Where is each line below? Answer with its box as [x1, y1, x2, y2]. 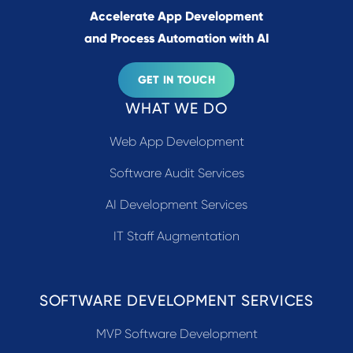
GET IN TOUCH [137, 72, 216, 87]
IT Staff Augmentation [113, 228, 240, 243]
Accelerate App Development [90, 9, 263, 24]
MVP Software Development [95, 325, 258, 341]
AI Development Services [106, 196, 247, 212]
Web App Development [109, 133, 244, 149]
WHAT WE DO [124, 98, 229, 117]
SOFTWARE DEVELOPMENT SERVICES [39, 291, 314, 310]
